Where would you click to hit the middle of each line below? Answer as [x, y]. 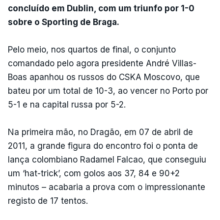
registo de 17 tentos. [48, 201]
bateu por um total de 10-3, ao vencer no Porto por [108, 91]
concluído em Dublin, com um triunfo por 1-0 [101, 8]
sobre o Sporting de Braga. [64, 22]
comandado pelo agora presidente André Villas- [102, 63]
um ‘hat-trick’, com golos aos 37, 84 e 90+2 [94, 173]
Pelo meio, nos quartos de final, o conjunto [92, 49]
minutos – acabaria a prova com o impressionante [107, 187]
